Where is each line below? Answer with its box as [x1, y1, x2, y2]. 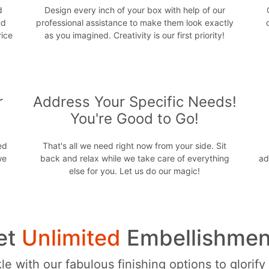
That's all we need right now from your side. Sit [43, 141, 226, 151]
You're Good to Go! [70, 110, 199, 128]
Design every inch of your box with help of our [44, 5, 225, 16]
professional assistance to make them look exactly [35, 17, 234, 28]
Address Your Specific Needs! [32, 93, 237, 111]
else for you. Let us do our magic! [69, 166, 200, 177]
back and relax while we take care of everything [40, 153, 229, 164]
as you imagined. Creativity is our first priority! [44, 30, 225, 41]
